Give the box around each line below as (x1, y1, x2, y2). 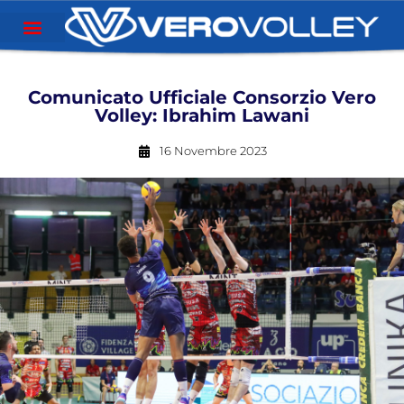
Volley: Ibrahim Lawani (95, 105, 309, 126)
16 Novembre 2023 (159, 143, 267, 158)
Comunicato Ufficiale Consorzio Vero (28, 87, 376, 108)
